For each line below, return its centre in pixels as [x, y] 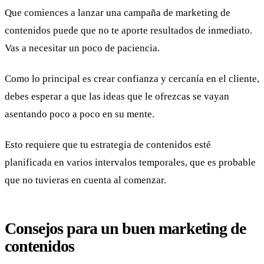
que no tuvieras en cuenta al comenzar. [85, 180]
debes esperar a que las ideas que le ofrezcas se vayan [117, 97]
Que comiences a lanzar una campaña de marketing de [118, 13]
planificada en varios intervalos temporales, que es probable [130, 162]
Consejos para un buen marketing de [125, 228]
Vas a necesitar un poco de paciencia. [82, 48]
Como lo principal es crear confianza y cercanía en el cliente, [132, 79]
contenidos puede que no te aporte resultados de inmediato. [128, 31]
